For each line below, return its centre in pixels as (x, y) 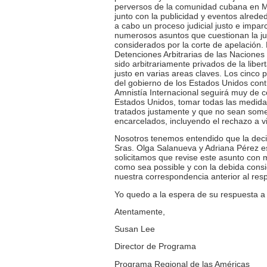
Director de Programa (155, 246)
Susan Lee (135, 229)
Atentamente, (140, 211)
